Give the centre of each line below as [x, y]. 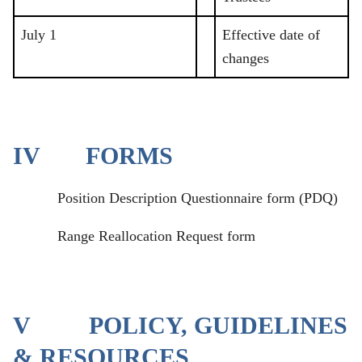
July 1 [39, 35]
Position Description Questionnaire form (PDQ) [198, 198]
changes [246, 59]
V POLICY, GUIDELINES [180, 325]
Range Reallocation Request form [156, 236]
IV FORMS [93, 156]
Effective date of [271, 35]
